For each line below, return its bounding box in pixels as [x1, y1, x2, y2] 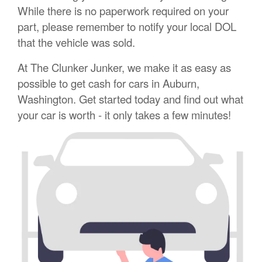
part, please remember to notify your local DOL [18, 19, 236, 35]
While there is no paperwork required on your [18, 3, 229, 19]
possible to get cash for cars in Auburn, [18, 75, 199, 91]
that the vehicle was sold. [18, 35, 135, 50]
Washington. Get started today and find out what [18, 91, 243, 107]
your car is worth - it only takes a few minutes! [18, 107, 231, 123]
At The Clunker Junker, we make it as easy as [18, 60, 231, 75]
